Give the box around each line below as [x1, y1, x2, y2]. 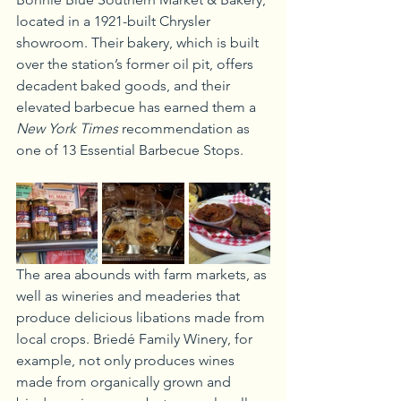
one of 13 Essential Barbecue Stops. [16, 141, 243, 158]
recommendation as [118, 120, 253, 137]
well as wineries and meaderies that [16, 287, 243, 304]
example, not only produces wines [16, 352, 238, 369]
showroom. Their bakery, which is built [16, 34, 262, 51]
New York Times [16, 120, 118, 137]
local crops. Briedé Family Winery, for [16, 330, 256, 347]
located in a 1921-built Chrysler [16, 13, 214, 30]
